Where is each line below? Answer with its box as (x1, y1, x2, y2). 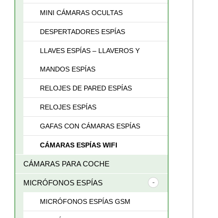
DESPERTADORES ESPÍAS (40, 28, 125, 36)
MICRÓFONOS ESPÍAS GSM (40, 198, 130, 205)
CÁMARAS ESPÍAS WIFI (40, 141, 117, 149)
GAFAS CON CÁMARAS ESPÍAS (40, 122, 140, 130)
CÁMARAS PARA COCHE (23, 160, 109, 168)
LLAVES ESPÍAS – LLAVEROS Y (40, 47, 140, 54)
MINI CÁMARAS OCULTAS (40, 9, 123, 17)
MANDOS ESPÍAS (40, 65, 95, 73)
